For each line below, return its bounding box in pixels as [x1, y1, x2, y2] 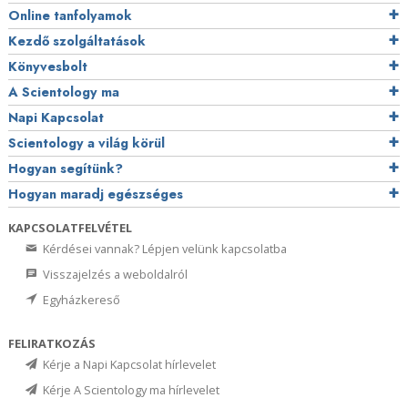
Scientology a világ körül [8, 133, 165, 152]
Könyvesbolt [8, 56, 87, 76]
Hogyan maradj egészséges [8, 184, 183, 203]
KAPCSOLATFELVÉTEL [8, 219, 132, 236]
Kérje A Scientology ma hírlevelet [40, 381, 219, 398]
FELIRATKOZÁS [8, 334, 96, 352]
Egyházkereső [40, 291, 120, 308]
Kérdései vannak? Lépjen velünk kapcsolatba [40, 240, 287, 257]
